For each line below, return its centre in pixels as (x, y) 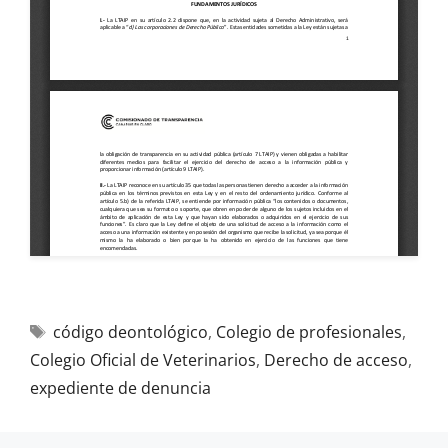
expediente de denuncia (120, 388)
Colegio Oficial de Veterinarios (143, 360)
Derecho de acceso (336, 360)
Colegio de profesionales (308, 332)
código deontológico (130, 332)
